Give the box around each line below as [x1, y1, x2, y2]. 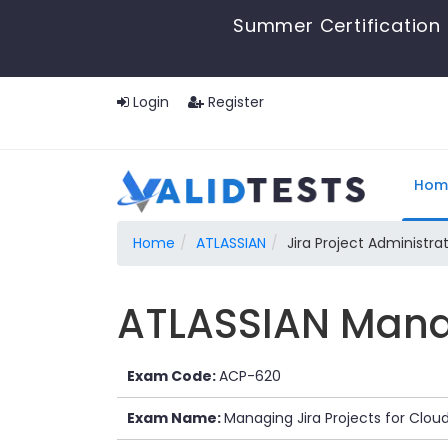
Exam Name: [127, 408, 224, 428]
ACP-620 [219, 366, 281, 386]
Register [204, 92, 264, 112]
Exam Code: [127, 366, 219, 386]
